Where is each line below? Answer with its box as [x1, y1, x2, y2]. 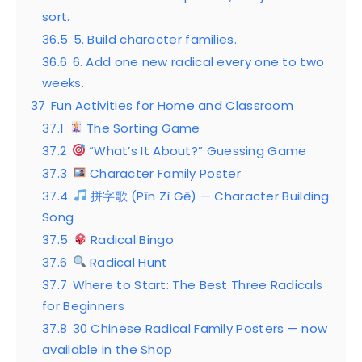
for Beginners [42, 297, 124, 314]
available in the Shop [42, 340, 173, 358]
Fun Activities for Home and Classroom [50, 96, 294, 114]
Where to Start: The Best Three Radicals [72, 276, 323, 293]
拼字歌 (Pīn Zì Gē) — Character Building [86, 187, 330, 204]
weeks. [42, 74, 84, 91]
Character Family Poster [86, 164, 241, 182]
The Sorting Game [82, 119, 200, 137]
